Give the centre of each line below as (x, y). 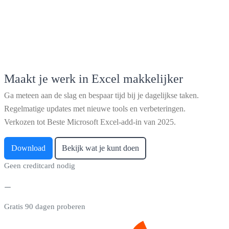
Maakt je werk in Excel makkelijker (94, 79)
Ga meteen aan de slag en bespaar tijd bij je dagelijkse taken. (101, 96)
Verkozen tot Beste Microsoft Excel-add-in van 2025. (90, 122)
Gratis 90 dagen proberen (45, 207)
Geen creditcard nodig (40, 166)
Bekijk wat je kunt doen (100, 148)
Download (28, 148)
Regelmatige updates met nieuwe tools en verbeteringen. (95, 109)
